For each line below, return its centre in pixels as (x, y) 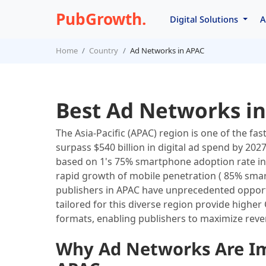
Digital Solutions (205, 19)
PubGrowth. (101, 19)
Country (104, 51)
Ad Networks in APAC (167, 51)
